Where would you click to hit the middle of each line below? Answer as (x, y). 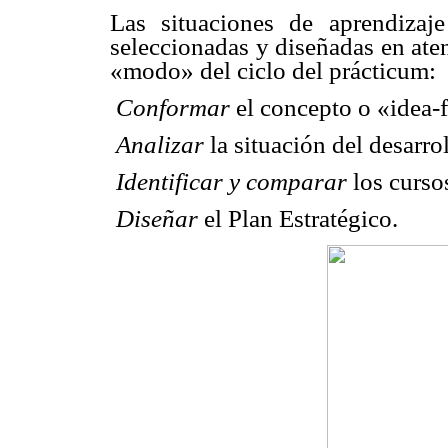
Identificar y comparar (231, 182)
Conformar (173, 107)
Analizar (160, 144)
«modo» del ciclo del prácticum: (273, 70)
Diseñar (157, 219)
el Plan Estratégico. (298, 219)
